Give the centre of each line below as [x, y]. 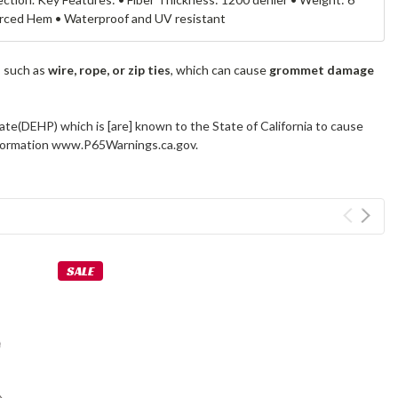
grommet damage [322, 70]
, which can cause [220, 70]
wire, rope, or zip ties [110, 70]
